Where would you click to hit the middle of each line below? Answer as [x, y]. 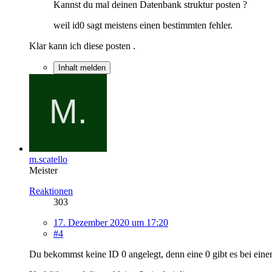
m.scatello [48, 159]
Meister [43, 170]
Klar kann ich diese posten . [82, 46]
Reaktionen [51, 191]
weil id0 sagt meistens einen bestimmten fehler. [143, 25]
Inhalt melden [82, 67]
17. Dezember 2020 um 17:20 [111, 222]
